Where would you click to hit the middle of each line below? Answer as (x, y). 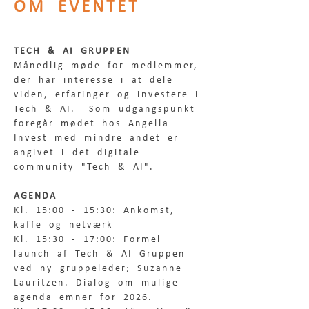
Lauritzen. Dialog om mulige (100, 283)
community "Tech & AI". (84, 167)
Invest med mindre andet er (100, 138)
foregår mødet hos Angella (95, 124)
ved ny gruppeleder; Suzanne (101, 269)
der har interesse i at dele (97, 80)
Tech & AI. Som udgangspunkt (108, 109)
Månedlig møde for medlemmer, (109, 66)
